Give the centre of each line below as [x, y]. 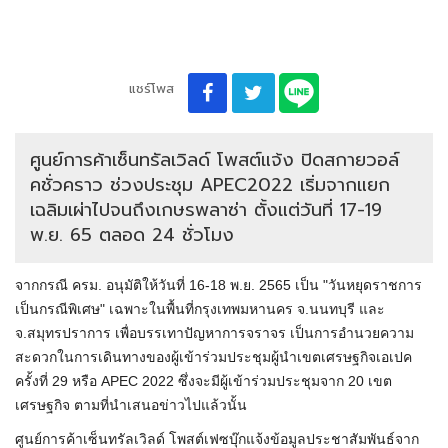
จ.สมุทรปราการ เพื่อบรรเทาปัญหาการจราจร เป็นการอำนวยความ [214, 333]
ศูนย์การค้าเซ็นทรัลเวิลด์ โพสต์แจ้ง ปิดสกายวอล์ [214, 160]
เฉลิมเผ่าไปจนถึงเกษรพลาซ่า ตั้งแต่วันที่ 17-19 [206, 210]
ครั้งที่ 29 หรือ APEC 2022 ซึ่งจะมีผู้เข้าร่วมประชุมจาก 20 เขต [203, 381]
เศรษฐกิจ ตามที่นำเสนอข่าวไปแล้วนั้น [131, 405]
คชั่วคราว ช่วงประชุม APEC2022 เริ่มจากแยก [210, 185]
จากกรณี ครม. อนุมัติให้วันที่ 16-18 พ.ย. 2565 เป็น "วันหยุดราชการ [218, 285]
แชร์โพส [151, 89]
